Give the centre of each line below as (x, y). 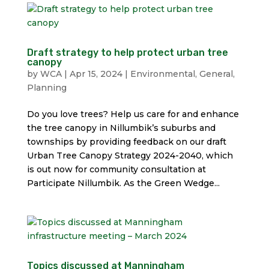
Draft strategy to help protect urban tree (127, 53)
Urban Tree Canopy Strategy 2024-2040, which (130, 156)
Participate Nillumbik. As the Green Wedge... (123, 183)
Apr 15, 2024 (96, 74)
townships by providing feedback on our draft (126, 142)
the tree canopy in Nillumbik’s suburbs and (121, 128)
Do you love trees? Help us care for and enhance (133, 114)
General (216, 74)
